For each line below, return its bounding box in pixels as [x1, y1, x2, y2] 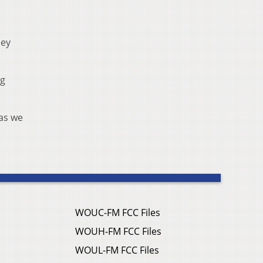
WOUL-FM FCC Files [75, 244, 159, 257]
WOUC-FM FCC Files [75, 206, 160, 220]
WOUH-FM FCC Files [75, 225, 161, 238]
